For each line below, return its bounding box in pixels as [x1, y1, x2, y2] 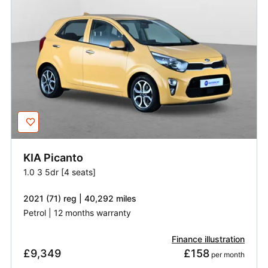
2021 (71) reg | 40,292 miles [23, 193, 136, 204]
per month [209, 250, 245, 260]
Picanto [44, 151, 83, 165]
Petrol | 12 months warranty [23, 208, 131, 218]
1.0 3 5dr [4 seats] [23, 167, 96, 178]
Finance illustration [172, 234, 245, 245]
